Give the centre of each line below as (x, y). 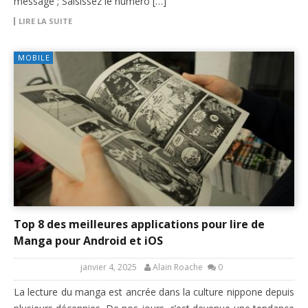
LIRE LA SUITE (45, 21)
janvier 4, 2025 (109, 267)
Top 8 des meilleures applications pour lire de (139, 224)
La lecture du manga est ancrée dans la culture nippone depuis (154, 292)
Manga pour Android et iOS (88, 241)
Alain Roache (178, 267)
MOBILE (34, 58)
